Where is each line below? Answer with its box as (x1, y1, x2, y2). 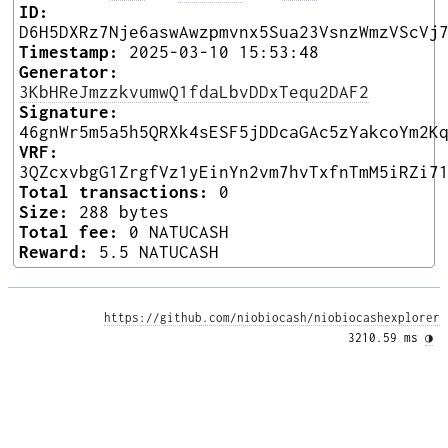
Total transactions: (19, 181, 209, 202)
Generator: (19, 61, 119, 82)
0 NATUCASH (129, 221, 229, 242)
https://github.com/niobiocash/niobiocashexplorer (104, 311, 440, 326)
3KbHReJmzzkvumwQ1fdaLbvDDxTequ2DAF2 (19, 81, 369, 102)
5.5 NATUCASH (99, 241, 219, 262)
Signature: (19, 101, 119, 122)
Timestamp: (19, 41, 119, 62)
